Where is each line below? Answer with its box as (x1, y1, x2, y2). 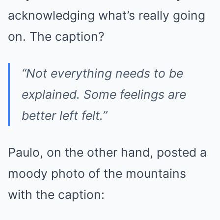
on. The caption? (8, 28, 105, 44)
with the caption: (8, 187, 105, 202)
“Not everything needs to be (22, 65, 183, 81)
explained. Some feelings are (22, 86, 186, 102)
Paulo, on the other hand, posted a (8, 144, 207, 160)
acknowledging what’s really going (8, 7, 205, 23)
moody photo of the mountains (8, 165, 186, 181)
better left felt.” (22, 108, 107, 123)
